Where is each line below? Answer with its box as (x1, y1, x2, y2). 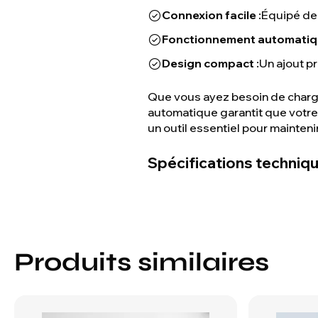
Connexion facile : (162, 8, 261, 22)
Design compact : (162, 56, 259, 70)
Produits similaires (14, 247, 269, 278)
